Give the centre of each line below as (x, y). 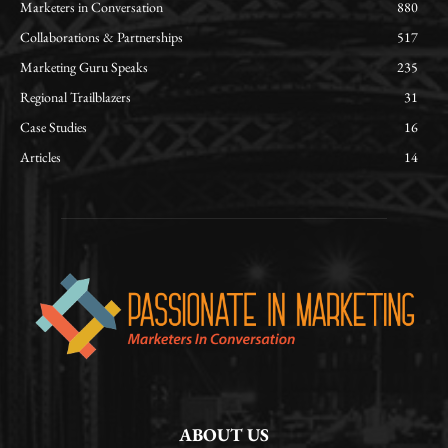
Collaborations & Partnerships (101, 37)
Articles (40, 157)
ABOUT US (224, 434)
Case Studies (53, 127)
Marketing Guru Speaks (84, 67)
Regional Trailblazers (75, 97)
